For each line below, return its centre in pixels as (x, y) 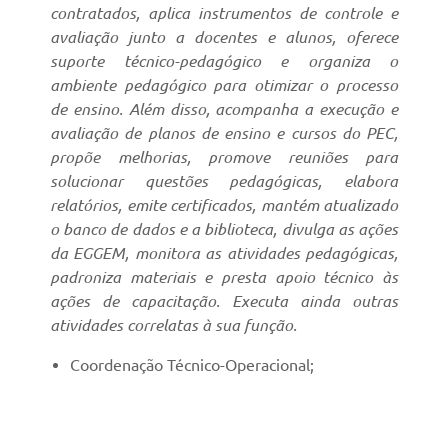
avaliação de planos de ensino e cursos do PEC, (224, 133)
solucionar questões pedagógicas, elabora (224, 181)
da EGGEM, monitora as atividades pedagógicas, (224, 253)
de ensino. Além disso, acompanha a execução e (224, 109)
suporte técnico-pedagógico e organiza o (224, 61)
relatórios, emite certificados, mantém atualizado (224, 205)
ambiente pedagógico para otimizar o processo (224, 85)
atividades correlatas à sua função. (173, 325)
